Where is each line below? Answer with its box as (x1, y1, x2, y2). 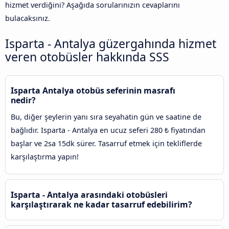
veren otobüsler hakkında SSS (5, 48, 169, 65)
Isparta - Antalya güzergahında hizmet (5, 35, 216, 52)
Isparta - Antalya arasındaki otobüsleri (11, 189, 168, 200)
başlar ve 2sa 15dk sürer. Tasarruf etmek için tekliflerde (11, 138, 202, 148)
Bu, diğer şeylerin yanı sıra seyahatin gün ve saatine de (11, 111, 201, 122)
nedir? (11, 94, 36, 106)
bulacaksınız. (5, 13, 50, 23)
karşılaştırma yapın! (11, 151, 79, 162)
